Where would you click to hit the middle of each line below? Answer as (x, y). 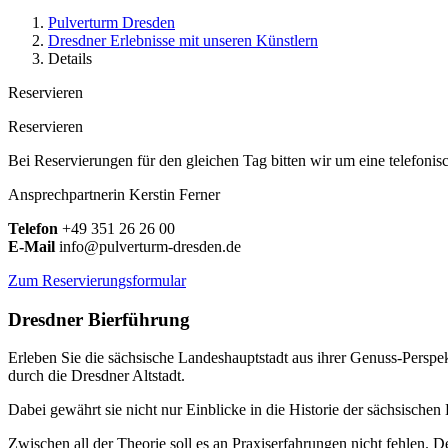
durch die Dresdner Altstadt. (96, 376)
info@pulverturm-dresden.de (148, 246)
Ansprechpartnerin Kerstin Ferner (114, 194)
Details (70, 58)
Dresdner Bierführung (99, 319)
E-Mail (31, 246)
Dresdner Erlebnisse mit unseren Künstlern (183, 40)
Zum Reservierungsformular (97, 280)
